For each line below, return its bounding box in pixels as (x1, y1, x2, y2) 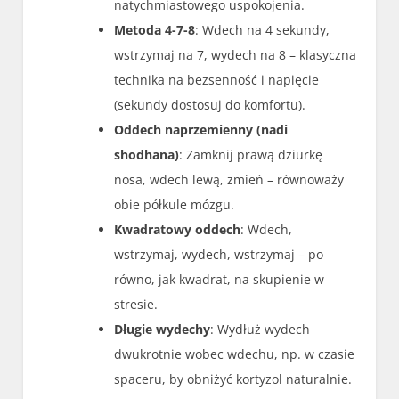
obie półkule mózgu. (114, 196, 235, 214)
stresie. (114, 296, 159, 313)
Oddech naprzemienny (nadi (114, 121, 289, 139)
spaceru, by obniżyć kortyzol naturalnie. (114, 370, 353, 388)
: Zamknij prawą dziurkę (179, 146, 323, 164)
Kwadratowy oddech (114, 221, 241, 239)
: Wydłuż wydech (210, 321, 311, 338)
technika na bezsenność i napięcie (114, 71, 320, 89)
